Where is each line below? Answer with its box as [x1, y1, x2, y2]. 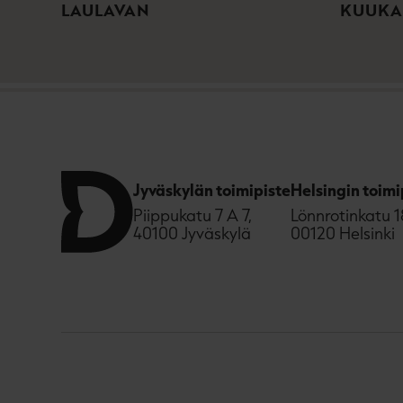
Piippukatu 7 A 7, [133, 204, 252, 227]
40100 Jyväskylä [133, 222, 251, 245]
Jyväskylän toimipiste [133, 179, 291, 201]
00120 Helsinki [291, 222, 395, 245]
